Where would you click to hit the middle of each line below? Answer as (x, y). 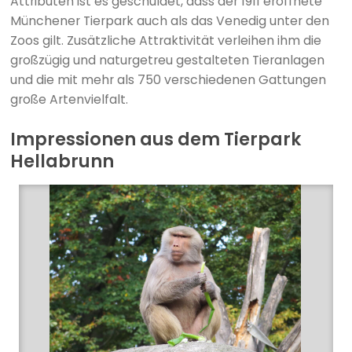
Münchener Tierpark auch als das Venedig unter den (169, 20)
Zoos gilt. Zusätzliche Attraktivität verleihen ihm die (165, 40)
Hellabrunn (62, 161)
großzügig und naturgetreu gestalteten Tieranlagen (167, 60)
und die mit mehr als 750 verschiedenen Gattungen (168, 79)
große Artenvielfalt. (69, 99)
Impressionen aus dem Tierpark (155, 139)
